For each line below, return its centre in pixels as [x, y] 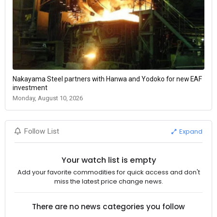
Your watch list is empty [108, 160]
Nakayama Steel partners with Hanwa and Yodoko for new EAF [107, 79]
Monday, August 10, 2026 [48, 98]
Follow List [42, 131]
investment [30, 88]
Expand [190, 131]
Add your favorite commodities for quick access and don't [108, 172]
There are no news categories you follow [108, 206]
